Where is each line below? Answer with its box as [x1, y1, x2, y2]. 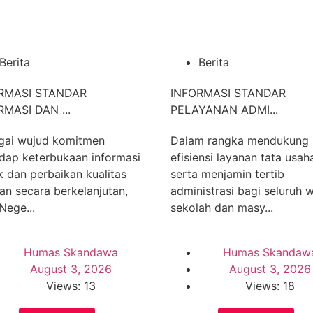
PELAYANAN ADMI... [170, 103, 278, 117]
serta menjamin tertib [170, 167, 284, 181]
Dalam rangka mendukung [170, 133, 309, 147]
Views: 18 [245, 279, 295, 293]
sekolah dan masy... [170, 201, 273, 214]
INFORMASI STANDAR [170, 86, 286, 100]
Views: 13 [46, 279, 96, 293]
